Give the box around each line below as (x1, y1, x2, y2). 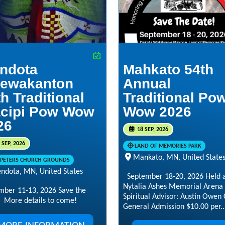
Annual (123, 75, 171, 91)
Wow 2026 (123, 103, 191, 120)
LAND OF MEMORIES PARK (134, 143, 201, 150)
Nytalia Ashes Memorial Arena (123, 183, 223, 191)
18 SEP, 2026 (135, 126, 168, 133)
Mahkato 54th (123, 61, 213, 77)
